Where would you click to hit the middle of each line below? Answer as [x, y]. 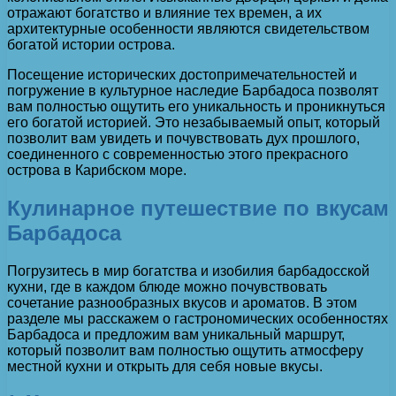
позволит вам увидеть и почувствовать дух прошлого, [183, 139]
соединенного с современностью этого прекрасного [178, 155]
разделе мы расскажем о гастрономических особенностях [198, 319]
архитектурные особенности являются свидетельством [188, 29]
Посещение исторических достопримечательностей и [182, 75]
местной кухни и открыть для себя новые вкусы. [165, 367]
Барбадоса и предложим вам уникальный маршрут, [176, 335]
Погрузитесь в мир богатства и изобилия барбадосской [188, 271]
